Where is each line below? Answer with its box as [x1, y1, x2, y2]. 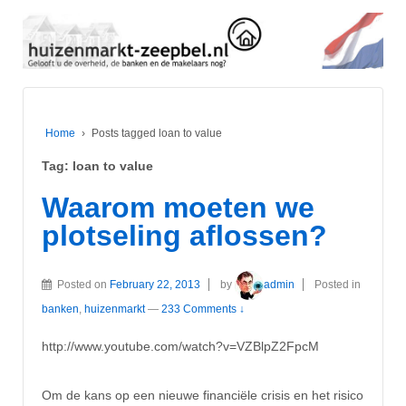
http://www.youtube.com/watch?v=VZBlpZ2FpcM [42, 339, 319, 354]
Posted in [314, 278, 361, 292]
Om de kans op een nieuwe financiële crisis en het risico [42, 387, 363, 402]
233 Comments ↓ [161, 303, 245, 316]
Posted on [57, 278, 110, 292]
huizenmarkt [84, 303, 145, 316]
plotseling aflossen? [42, 218, 327, 252]
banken [42, 303, 79, 316]
